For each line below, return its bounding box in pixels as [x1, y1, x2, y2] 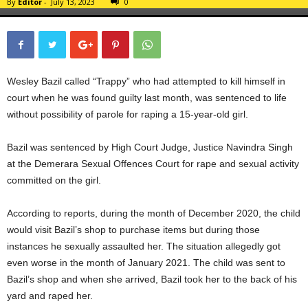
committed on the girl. [7, 174, 101, 186]
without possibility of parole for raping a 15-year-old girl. [7, 108, 248, 120]
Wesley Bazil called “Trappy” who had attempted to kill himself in [7, 75, 285, 87]
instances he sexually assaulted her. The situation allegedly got [7, 240, 280, 252]
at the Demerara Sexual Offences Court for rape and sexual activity [7, 157, 299, 169]
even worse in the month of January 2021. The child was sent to [7, 256, 285, 268]
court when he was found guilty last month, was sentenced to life [7, 91, 287, 103]
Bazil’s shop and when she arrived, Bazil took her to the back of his [7, 273, 297, 285]
